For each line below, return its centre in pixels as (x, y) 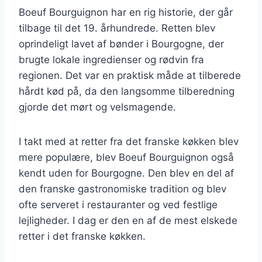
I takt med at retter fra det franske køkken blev (129, 141)
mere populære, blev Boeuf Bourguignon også (126, 157)
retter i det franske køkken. (82, 236)
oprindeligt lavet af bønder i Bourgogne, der (121, 44)
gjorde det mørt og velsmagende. (97, 107)
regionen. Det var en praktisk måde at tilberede (130, 75)
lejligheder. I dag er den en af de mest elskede (128, 220)
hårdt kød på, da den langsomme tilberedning (127, 91)
